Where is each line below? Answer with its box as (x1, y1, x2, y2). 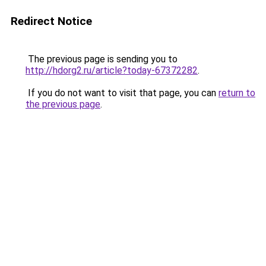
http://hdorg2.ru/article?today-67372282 (26, 65, 198, 76)
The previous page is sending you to (26, 53, 178, 65)
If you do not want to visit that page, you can (26, 87, 218, 99)
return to (218, 87, 255, 99)
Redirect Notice (11, 14, 92, 28)
